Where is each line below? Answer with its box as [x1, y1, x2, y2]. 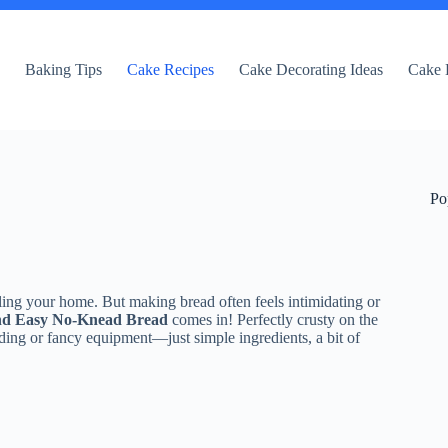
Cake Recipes [127, 61, 215, 78]
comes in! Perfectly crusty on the [168, 311, 378, 328]
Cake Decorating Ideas [239, 61, 384, 78]
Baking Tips [25, 61, 103, 78]
